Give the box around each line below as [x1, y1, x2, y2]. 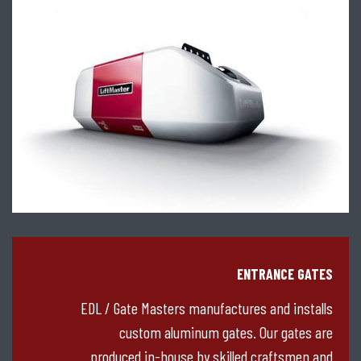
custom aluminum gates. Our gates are [119, 322, 333, 342]
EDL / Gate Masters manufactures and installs [81, 298, 333, 318]
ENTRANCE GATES [237, 265, 333, 284]
